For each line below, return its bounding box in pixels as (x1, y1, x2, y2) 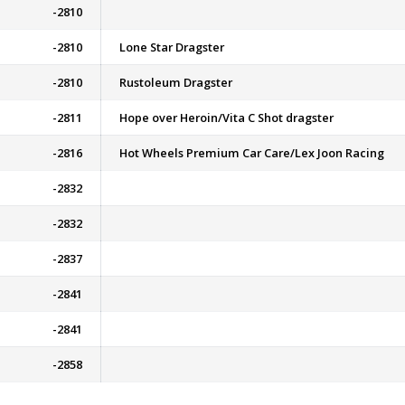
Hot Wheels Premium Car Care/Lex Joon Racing (119, 145, 384, 161)
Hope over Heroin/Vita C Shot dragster (119, 109, 334, 126)
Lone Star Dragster (119, 39, 224, 55)
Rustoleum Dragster (119, 74, 232, 90)
